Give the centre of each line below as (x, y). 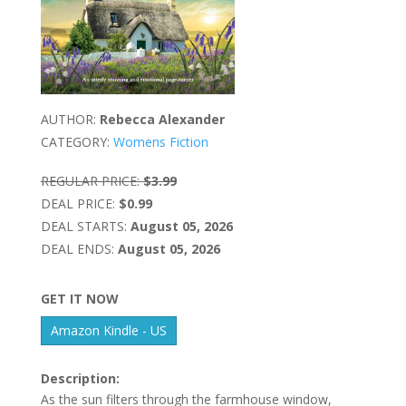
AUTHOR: (68, 119)
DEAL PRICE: (77, 203)
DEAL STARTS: (83, 226)
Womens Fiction (160, 141)
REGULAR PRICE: (90, 180)
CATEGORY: (75, 141)
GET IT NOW (79, 298)
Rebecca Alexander (162, 119)
